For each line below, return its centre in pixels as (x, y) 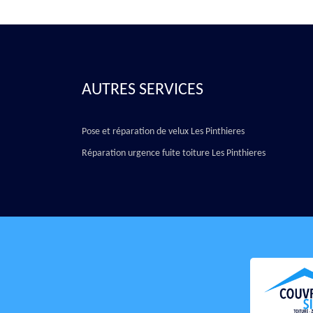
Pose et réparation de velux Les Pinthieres (163, 132)
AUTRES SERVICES (143, 90)
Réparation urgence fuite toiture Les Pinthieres (174, 153)
